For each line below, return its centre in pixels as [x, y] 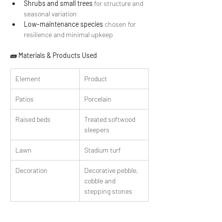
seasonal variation [50, 14]
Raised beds [33, 119]
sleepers [97, 130]
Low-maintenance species [63, 24]
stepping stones [108, 191]
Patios [25, 99]
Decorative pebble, [112, 170]
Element [28, 79]
